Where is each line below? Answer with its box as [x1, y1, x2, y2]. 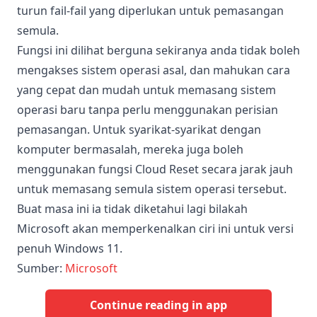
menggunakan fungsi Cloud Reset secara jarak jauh [17, 161, 293, 177]
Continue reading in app [90, 297, 227, 313]
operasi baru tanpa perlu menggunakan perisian [17, 101, 278, 117]
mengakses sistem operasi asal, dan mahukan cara [17, 62, 290, 78]
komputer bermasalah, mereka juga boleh [17, 141, 243, 157]
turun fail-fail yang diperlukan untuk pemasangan [17, 2, 284, 18]
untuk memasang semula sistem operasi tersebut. [17, 180, 287, 197]
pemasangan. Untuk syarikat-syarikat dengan [17, 121, 261, 137]
